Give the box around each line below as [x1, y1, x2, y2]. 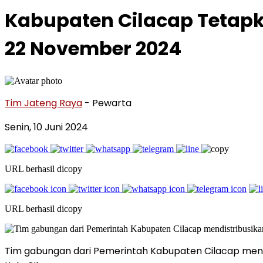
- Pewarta [85, 96, 131, 110]
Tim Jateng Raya [5, 96, 82, 110]
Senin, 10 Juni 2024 [5, 120, 88, 134]
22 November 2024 [5, 35, 181, 62]
